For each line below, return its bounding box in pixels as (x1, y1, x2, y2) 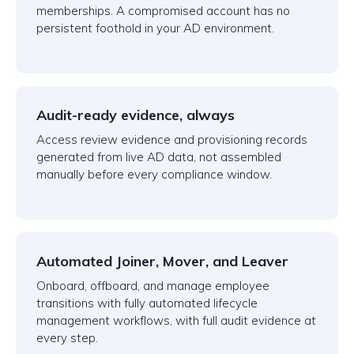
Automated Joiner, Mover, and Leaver (36, 252, 288, 271)
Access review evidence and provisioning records (36, 132, 307, 148)
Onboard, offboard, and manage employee (36, 278, 269, 294)
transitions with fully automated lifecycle (36, 296, 258, 311)
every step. (36, 330, 98, 346)
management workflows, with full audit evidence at (36, 313, 316, 329)
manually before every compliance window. (36, 167, 272, 183)
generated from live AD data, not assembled (36, 149, 281, 165)
